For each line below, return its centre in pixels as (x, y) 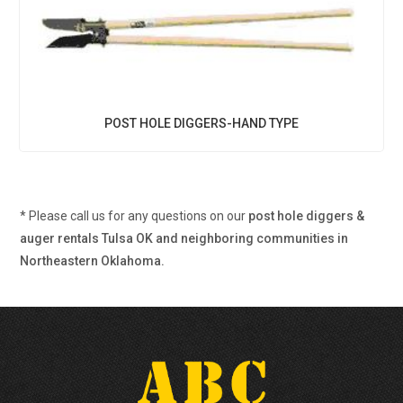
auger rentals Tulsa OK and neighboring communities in (184, 238)
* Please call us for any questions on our (134, 216)
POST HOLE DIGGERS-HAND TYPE (201, 123)
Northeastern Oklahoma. (93, 261)
